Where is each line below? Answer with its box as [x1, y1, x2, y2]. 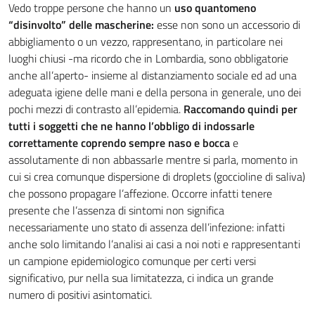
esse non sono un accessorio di [154, 16, 300, 33]
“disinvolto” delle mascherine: [8, 16, 154, 33]
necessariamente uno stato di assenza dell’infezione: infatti [8, 219, 285, 236]
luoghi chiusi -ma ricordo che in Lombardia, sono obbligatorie [8, 50, 288, 67]
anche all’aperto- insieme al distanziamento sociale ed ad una [8, 67, 297, 84]
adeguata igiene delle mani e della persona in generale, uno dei [8, 84, 301, 101]
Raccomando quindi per [184, 101, 297, 117]
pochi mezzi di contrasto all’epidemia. [8, 101, 184, 117]
